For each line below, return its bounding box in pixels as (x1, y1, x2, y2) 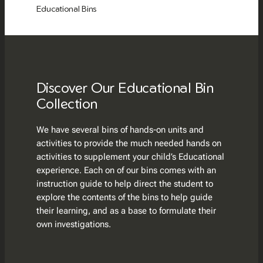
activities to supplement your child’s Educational (36, 151, 224, 162)
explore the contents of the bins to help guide (36, 192, 213, 203)
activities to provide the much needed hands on (36, 138, 221, 149)
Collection (36, 94, 97, 112)
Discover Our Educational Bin (36, 78, 214, 96)
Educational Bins (36, 2, 97, 14)
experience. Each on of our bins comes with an (36, 165, 216, 176)
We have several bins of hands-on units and (36, 124, 204, 135)
